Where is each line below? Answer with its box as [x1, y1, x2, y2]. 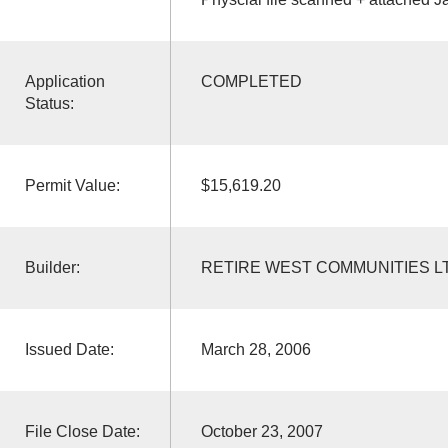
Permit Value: [24, 176, 120, 194]
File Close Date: [24, 422, 140, 440]
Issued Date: [24, 340, 114, 358]
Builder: [24, 258, 80, 276]
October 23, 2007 [200, 422, 323, 440]
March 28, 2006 [200, 340, 311, 358]
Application [24, 72, 105, 90]
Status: [24, 94, 74, 112]
